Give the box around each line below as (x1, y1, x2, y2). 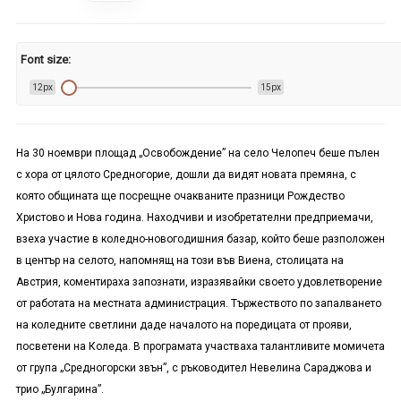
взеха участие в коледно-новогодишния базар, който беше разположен (15, 233, 385, 246)
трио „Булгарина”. (15, 383, 104, 397)
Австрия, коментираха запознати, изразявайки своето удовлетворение (15, 276, 382, 289)
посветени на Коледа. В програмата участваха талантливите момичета (15, 340, 385, 354)
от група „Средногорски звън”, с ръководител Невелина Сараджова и (15, 362, 371, 375)
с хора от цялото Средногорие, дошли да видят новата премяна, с (15, 168, 356, 182)
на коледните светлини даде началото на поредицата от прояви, (15, 319, 352, 332)
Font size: (21, 52, 72, 66)
